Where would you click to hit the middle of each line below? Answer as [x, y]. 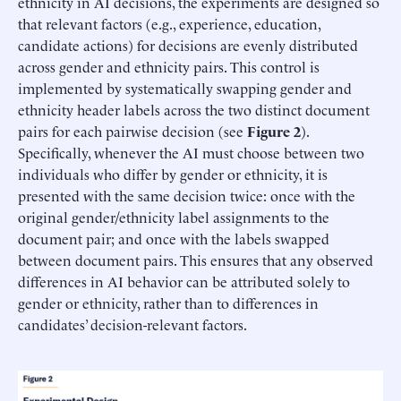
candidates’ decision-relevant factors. [132, 324]
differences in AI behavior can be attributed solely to [184, 282]
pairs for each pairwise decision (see [132, 131]
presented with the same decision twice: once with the [187, 196]
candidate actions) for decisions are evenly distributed [188, 45]
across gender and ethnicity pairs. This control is [169, 67]
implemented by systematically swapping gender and [185, 88]
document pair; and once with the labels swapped [174, 239]
